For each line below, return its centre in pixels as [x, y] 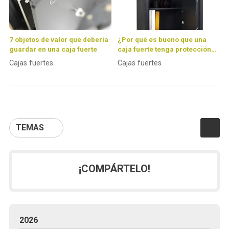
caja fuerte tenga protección [164, 49]
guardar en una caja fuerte [53, 49]
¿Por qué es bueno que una [162, 40]
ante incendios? [144, 59]
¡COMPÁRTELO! [114, 169]
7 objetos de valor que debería [59, 40]
